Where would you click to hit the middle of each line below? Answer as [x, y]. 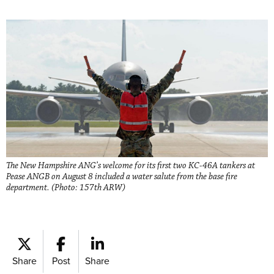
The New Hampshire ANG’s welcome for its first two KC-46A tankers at [131, 165]
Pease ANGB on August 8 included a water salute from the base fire [122, 176]
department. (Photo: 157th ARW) [66, 187]
